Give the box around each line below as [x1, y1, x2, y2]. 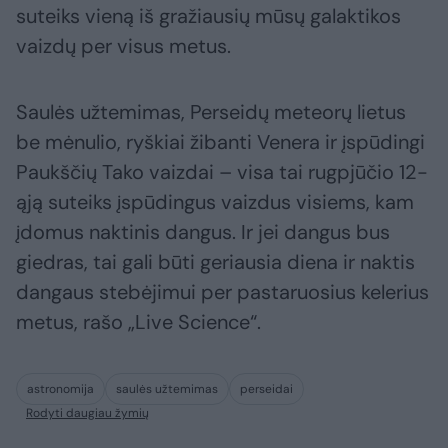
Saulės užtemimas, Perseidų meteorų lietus [16, 99, 406, 126]
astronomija [27, 381, 94, 398]
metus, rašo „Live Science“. [16, 309, 261, 336]
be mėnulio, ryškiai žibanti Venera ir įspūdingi [16, 129, 425, 156]
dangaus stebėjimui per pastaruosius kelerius [16, 279, 429, 306]
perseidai [240, 381, 293, 398]
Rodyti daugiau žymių [26, 405, 149, 422]
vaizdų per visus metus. [16, 33, 231, 60]
